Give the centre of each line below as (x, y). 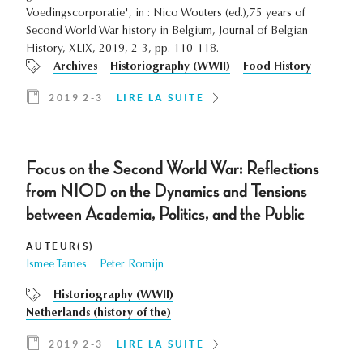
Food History (277, 68)
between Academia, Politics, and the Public (165, 214)
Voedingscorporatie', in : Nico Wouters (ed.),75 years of (166, 14)
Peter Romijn (132, 265)
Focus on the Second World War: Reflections (173, 169)
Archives (75, 68)
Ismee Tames (56, 265)
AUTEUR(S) (60, 246)
